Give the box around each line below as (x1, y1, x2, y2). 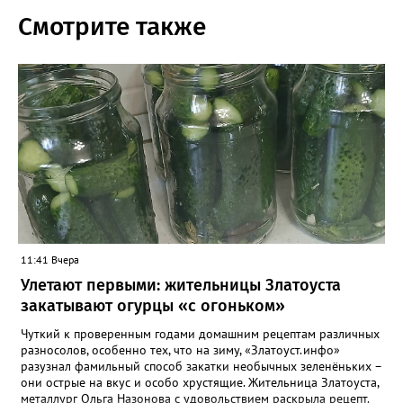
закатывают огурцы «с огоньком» (21, 296, 285, 317)
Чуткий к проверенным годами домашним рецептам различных (21, 326, 380, 343)
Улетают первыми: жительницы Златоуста (21, 275, 341, 296)
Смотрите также (18, 12, 206, 42)
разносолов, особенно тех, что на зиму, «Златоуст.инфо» (21, 342, 340, 359)
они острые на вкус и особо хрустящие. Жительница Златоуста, (21, 374, 379, 391)
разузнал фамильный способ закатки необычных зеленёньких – (21, 358, 381, 375)
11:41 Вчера (21, 253, 79, 267)
